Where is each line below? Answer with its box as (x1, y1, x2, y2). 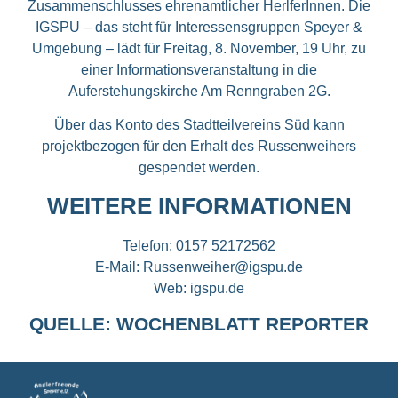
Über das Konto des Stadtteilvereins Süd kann (53, 117, 345, 133)
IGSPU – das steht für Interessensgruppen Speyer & (36, 20, 362, 35)
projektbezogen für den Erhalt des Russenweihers (42, 139, 356, 155)
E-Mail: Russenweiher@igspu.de (95, 259, 303, 275)
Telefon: (123, 237, 176, 253)
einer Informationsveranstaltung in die (81, 62, 317, 77)
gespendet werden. (139, 160, 259, 176)
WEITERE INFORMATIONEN (46, 192, 352, 219)
